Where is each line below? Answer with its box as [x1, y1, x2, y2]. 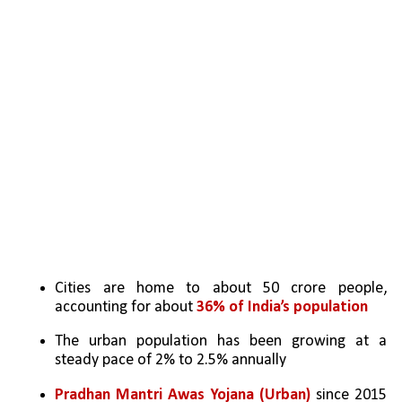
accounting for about [55, 299, 197, 317]
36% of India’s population [197, 299, 369, 317]
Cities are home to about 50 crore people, [55, 280, 387, 298]
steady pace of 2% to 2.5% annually [55, 352, 287, 370]
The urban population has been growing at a [55, 333, 387, 351]
